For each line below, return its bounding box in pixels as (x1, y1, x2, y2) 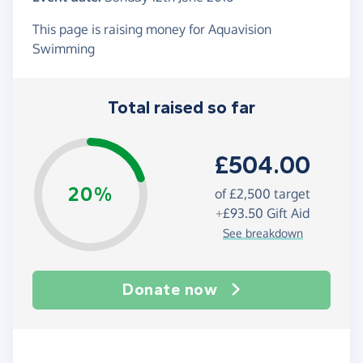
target (271, 185, 310, 202)
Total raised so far (108, 97, 255, 119)
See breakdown (222, 225, 303, 240)
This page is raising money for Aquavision (32, 21, 271, 38)
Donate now (122, 280, 218, 300)
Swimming (32, 41, 95, 58)
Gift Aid (263, 204, 310, 221)
